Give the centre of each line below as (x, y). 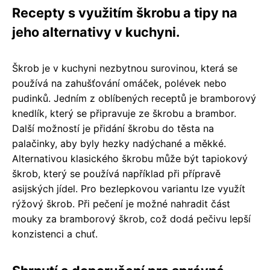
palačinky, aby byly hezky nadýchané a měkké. (119, 144)
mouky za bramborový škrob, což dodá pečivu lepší (131, 219)
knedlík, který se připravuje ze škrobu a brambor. (124, 114)
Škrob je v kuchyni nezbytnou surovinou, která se (125, 68)
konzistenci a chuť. (55, 234)
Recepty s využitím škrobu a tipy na (125, 13)
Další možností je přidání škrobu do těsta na (113, 129)
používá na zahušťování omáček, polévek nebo (119, 83)
